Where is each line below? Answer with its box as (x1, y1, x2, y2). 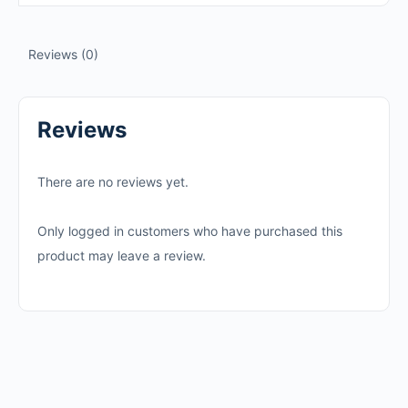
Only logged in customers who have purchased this (37, 222, 342, 239)
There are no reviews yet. (37, 173, 189, 189)
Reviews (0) (28, 46, 98, 62)
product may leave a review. (37, 247, 206, 263)
